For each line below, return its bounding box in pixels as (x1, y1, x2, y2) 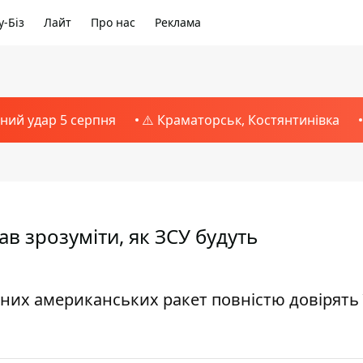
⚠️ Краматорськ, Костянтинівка (141, 111, 340, 129)
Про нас (91, 15, 135, 30)
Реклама (155, 15, 201, 30)
